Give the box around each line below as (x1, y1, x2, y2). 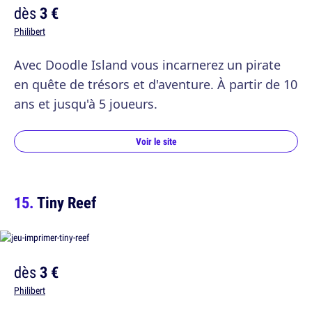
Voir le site (135, 134, 177, 148)
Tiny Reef (37, 191, 96, 213)
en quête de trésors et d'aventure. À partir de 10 (14, 75, 297, 93)
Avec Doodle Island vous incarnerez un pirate (14, 56, 281, 73)
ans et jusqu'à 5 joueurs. (14, 95, 157, 112)
